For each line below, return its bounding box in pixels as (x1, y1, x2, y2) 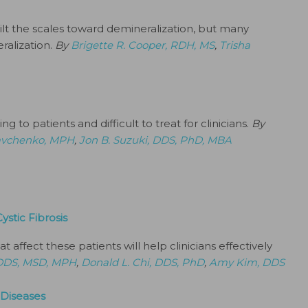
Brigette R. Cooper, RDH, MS (71, 38, 214, 52)
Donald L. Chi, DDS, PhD (81, 256, 204, 269)
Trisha (219, 38, 250, 52)
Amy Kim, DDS (209, 256, 285, 269)
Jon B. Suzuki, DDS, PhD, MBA (79, 133, 232, 146)
